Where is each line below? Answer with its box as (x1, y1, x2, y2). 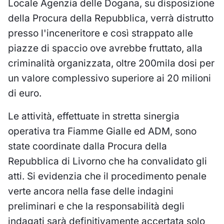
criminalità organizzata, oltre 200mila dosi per (8, 57, 214, 69)
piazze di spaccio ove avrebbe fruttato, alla (8, 42, 202, 54)
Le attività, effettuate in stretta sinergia (8, 110, 179, 122)
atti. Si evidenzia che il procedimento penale (8, 170, 206, 182)
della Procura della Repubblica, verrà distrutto (8, 12, 213, 24)
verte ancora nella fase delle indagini (8, 185, 173, 197)
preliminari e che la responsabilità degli (8, 200, 184, 212)
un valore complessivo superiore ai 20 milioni (8, 72, 211, 84)
